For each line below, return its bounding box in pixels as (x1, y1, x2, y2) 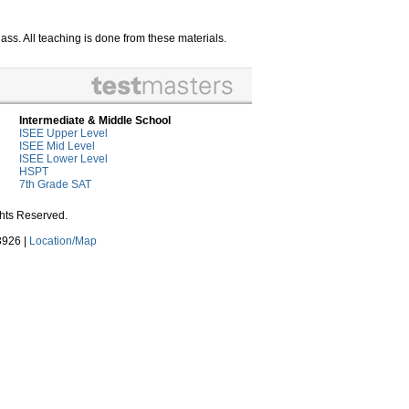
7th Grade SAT (19, 178, 91, 192)
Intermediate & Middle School (19, 114, 171, 128)
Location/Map (29, 235, 97, 248)
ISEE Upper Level (19, 127, 108, 141)
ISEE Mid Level (19, 140, 95, 153)
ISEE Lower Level (19, 152, 108, 166)
